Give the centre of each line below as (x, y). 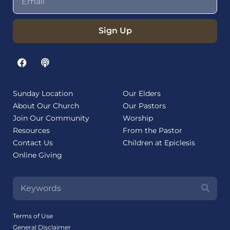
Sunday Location (43, 93)
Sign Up (115, 31)
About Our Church (46, 106)
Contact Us (33, 142)
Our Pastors (144, 106)
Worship (138, 118)
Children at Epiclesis (159, 142)
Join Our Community (51, 118)
